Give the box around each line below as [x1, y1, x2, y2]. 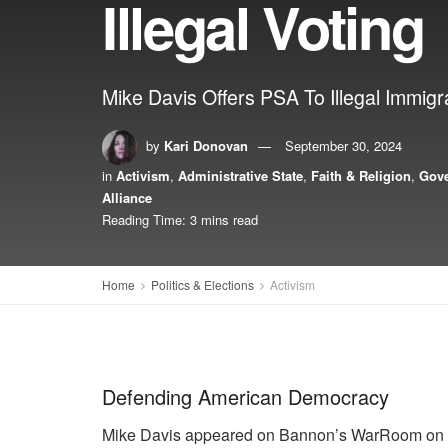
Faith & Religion [311, 166, 411, 185]
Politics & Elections [151, 276, 254, 293]
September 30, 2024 [285, 135, 402, 155]
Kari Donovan [164, 135, 248, 155]
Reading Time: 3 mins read [102, 210, 258, 229]
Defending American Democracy [102, 381, 389, 411]
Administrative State [178, 166, 303, 185]
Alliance [102, 188, 152, 207]
